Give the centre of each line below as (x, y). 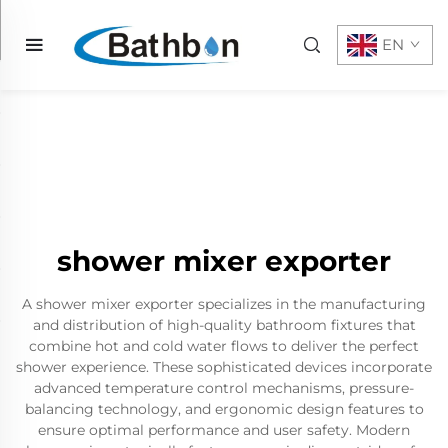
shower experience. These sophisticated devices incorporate (224, 367)
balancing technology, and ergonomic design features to (224, 409)
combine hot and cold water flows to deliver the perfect (224, 346)
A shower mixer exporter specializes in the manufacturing (224, 304)
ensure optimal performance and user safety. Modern (224, 430)
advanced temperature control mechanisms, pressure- (224, 388)
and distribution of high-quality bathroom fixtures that (224, 325)
